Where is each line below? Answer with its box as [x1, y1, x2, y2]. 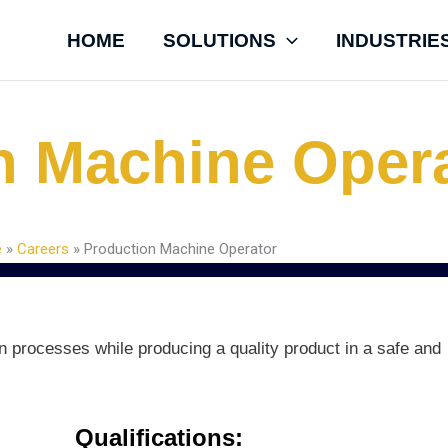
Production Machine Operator [80, 240, 278, 259]
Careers [17, 240, 70, 259]
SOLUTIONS [163, 29, 277, 51]
